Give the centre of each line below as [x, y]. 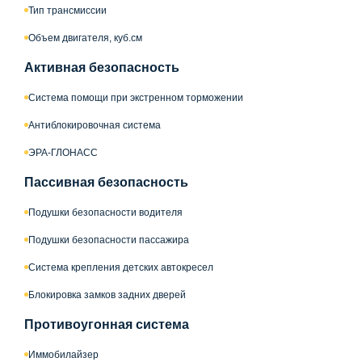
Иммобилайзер [63, 354]
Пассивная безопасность [106, 182]
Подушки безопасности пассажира [109, 240]
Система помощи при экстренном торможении [136, 97]
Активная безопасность [102, 67]
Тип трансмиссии [67, 10]
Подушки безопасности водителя [105, 212]
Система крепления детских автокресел [121, 267]
